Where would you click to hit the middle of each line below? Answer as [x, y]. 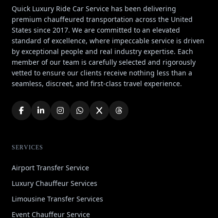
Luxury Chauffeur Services [54, 183]
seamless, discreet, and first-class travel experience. [97, 83]
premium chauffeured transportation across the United [102, 19]
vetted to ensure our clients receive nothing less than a [102, 73]
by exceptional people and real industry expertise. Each [102, 51]
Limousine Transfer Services [57, 199]
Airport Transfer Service [50, 168]
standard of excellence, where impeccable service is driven [108, 41]
